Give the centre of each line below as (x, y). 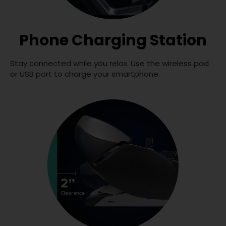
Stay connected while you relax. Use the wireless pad (109, 63)
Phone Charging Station (113, 40)
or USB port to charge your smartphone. (85, 74)
